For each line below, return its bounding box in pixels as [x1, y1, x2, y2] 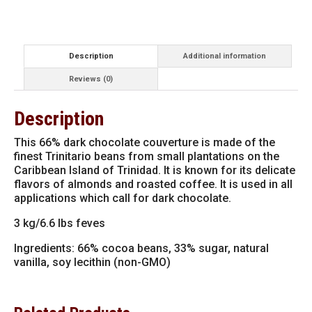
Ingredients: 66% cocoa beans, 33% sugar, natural [14, 242, 269, 256]
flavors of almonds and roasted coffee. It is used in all [14, 178, 292, 192]
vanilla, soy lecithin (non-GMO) [14, 256, 171, 270]
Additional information [183, 51, 267, 61]
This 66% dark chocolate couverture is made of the [14, 136, 275, 150]
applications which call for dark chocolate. [14, 192, 231, 205]
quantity [13, 63, 55, 77]
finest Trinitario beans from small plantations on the [14, 150, 279, 164]
